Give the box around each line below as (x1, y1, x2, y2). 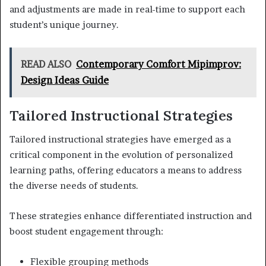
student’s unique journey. (9, 18, 119, 30)
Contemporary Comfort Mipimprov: (76, 58, 241, 70)
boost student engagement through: (9, 226, 163, 237)
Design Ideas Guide (21, 74, 109, 86)
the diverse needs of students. (9, 180, 138, 192)
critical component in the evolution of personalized (9, 149, 233, 161)
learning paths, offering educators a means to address (9, 164, 242, 176)
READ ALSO (21, 58, 71, 70)
